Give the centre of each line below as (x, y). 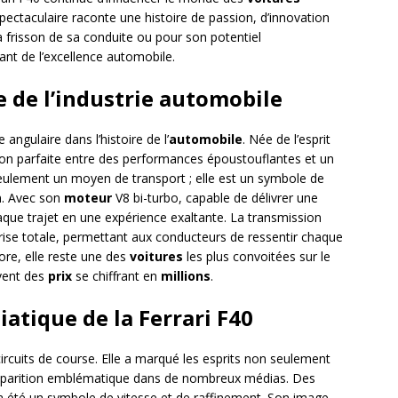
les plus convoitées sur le (257, 256)
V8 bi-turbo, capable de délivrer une (215, 198)
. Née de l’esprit (287, 139)
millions (186, 276)
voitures (156, 256)
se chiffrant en (116, 276)
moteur (88, 198)
